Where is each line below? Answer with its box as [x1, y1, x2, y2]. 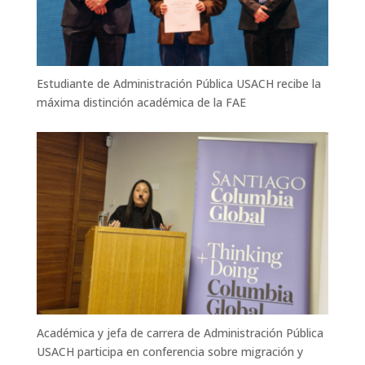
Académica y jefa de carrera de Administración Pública [36, 324, 323, 341]
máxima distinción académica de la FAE [36, 95, 246, 111]
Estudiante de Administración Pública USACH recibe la [36, 76, 321, 92]
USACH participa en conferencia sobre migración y [36, 343, 303, 359]
